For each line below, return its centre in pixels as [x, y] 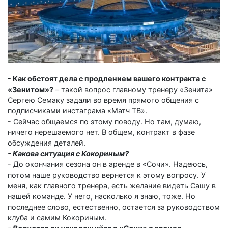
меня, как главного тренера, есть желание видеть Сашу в [112, 185]
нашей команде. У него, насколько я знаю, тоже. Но [102, 196]
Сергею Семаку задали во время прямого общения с [103, 100]
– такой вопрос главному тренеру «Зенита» [133, 89]
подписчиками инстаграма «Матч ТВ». [77, 110]
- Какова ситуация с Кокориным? [68, 153]
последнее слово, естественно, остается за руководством [114, 207]
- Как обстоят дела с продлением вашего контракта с [107, 78]
